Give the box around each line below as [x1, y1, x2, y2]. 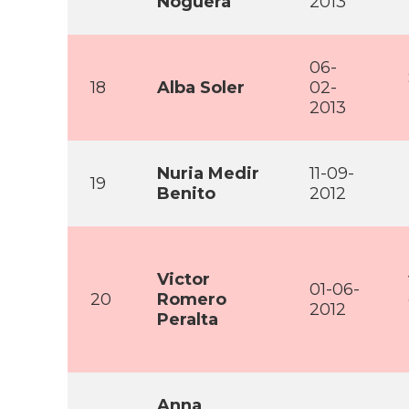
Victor [157, 269, 210, 289]
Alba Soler [157, 78, 245, 98]
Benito [157, 184, 215, 204]
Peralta [157, 309, 218, 330]
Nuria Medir [157, 163, 259, 184]
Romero [157, 289, 226, 309]
